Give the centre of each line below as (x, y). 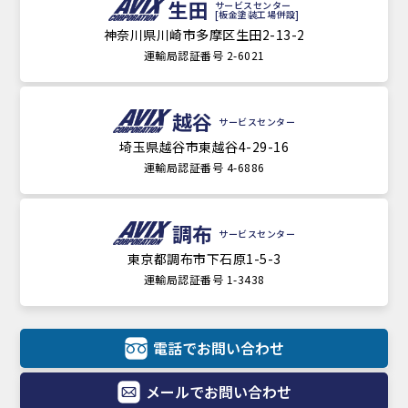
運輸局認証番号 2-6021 (204, 56)
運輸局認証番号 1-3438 (204, 280)
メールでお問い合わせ (219, 391)
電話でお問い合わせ (219, 347)
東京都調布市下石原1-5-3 (204, 259)
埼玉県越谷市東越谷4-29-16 (204, 147)
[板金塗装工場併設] (257, 15)
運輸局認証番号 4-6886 (204, 168)
